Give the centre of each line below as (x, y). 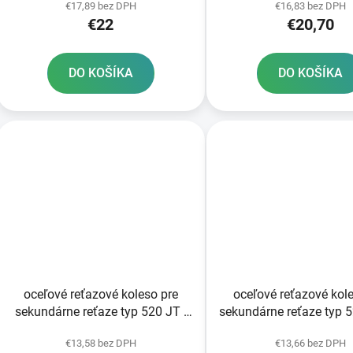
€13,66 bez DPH (310, 343)
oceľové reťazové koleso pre (100, 294)
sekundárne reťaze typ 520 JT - (100, 311)
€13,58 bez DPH (100, 343)
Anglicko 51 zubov (100, 329)
